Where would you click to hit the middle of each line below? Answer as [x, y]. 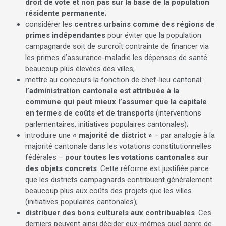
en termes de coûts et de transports [91, 113]
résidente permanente [65, 13]
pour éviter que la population [153, 35]
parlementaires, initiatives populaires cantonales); [107, 124]
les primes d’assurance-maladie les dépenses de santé [116, 57]
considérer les [50, 24]
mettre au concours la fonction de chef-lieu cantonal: [114, 79]
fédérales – [45, 157]
